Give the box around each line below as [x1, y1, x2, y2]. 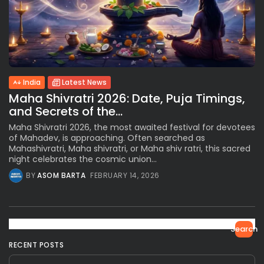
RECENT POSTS [9, 239, 64, 250]
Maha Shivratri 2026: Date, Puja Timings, [9, 90, 245, 107]
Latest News [62, 77, 107, 87]
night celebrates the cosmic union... [9, 153, 157, 165]
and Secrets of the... [9, 103, 123, 120]
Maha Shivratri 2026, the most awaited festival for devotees [9, 121, 255, 133]
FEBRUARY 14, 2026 [90, 170, 160, 180]
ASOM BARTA [37, 170, 85, 180]
